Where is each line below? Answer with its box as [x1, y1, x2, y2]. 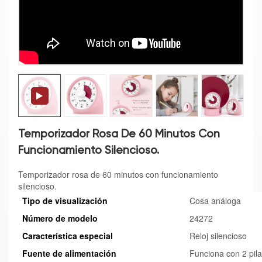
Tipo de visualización [22, 195, 108, 207]
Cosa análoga [189, 195, 241, 207]
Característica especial [22, 230, 113, 242]
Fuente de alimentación [22, 247, 116, 260]
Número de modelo [22, 212, 98, 225]
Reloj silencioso [189, 230, 247, 242]
